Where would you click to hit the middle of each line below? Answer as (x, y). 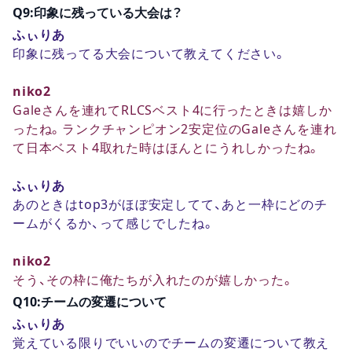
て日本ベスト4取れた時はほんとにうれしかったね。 (167, 147)
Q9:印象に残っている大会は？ (97, 12)
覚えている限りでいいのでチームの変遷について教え (171, 342)
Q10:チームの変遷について (90, 301)
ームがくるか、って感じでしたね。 (114, 223)
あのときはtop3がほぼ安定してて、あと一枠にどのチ (170, 204)
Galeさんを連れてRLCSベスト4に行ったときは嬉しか (172, 110)
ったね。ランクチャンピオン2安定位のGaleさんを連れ (175, 128)
